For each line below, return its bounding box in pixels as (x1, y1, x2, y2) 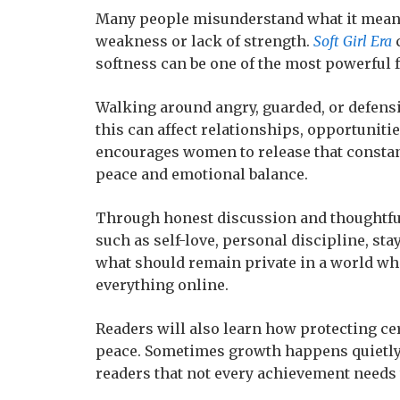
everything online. (96, 276, 229, 294)
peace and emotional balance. (96, 165, 308, 183)
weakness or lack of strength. (96, 32, 313, 50)
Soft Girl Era (313, 32, 392, 50)
